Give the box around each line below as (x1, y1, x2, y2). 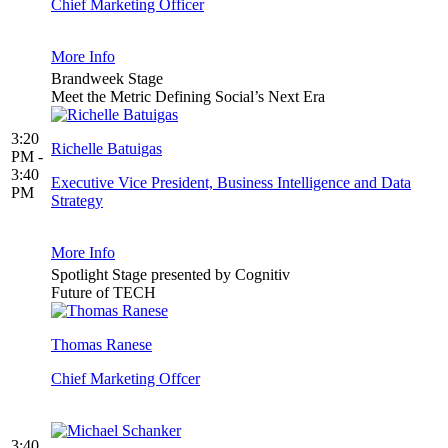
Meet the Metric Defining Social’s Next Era (51, 88, 325, 106)
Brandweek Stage (51, 70, 163, 88)
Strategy (51, 192, 103, 210)
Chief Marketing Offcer (51, 370, 200, 388)
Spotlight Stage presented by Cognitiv (51, 266, 290, 284)
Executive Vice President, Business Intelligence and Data (51, 174, 411, 192)
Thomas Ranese (51, 336, 152, 354)
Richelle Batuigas (51, 140, 162, 158)
